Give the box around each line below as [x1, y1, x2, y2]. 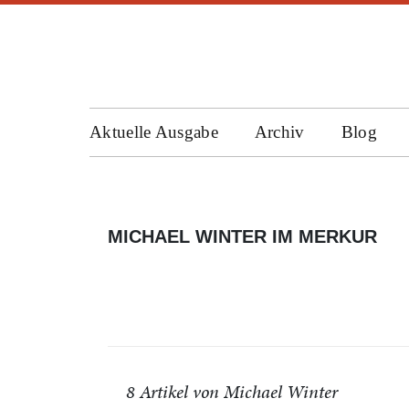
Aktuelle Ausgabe [89, 122, 218, 142]
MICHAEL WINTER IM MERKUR [108, 226, 377, 246]
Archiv [254, 122, 305, 142]
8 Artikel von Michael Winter [126, 379, 338, 404]
